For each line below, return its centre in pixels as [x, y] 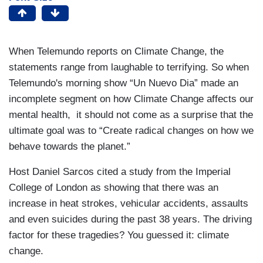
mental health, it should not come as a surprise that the [131, 114]
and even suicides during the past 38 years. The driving [130, 219]
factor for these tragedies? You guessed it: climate [119, 235]
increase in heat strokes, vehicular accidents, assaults [129, 203]
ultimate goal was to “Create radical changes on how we [131, 130]
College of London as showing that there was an [114, 187]
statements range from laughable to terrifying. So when [129, 67]
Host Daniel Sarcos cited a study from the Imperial [120, 171]
